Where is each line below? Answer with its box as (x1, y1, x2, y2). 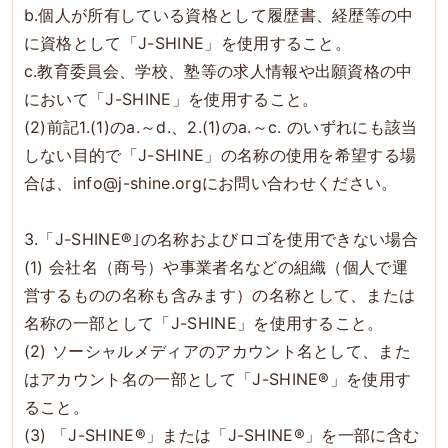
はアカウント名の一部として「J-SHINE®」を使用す (23, 368, 412, 389)
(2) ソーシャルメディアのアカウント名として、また (23, 340, 412, 361)
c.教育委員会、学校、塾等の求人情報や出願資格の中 (23, 60, 413, 81)
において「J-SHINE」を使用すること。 (23, 88, 319, 109)
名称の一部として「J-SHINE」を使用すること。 (23, 312, 384, 333)
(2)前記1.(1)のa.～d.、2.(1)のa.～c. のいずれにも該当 (23, 116, 418, 137)
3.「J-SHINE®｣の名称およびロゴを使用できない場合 (23, 228, 419, 249)
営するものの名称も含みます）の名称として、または (23, 284, 416, 305)
